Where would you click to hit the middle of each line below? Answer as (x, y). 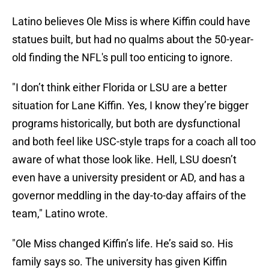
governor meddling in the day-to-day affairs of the (129, 196)
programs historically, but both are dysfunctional (126, 124)
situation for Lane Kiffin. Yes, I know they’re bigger (130, 106)
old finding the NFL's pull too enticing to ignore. (122, 58)
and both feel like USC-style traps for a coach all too (134, 142)
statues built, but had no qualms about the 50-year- (133, 40)
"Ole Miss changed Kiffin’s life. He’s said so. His (122, 244)
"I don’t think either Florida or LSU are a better (119, 88)
